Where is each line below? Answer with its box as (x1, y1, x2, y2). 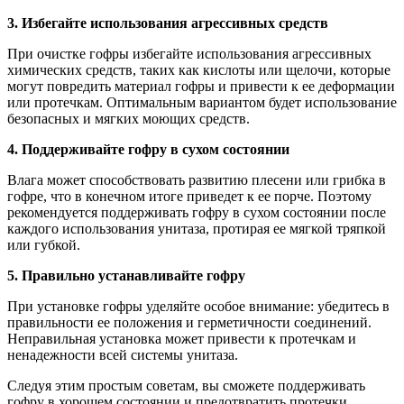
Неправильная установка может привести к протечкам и (7, 331, 356, 347)
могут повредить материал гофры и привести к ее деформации (7, 78, 395, 95)
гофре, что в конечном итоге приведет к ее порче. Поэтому (7, 188, 372, 205)
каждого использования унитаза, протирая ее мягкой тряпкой (7, 221, 386, 237)
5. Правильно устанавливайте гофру (7, 268, 245, 284)
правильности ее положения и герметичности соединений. (7, 315, 372, 331)
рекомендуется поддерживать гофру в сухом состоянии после (7, 205, 386, 221)
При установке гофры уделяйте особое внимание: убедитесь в (7, 298, 390, 315)
